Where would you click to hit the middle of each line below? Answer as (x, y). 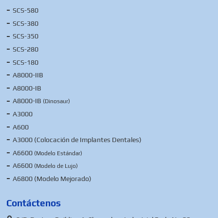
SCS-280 (26, 49)
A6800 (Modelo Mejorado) (52, 178)
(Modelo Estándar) (58, 153)
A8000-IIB (28, 75)
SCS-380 (26, 23)
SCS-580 (26, 10)
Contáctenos (34, 203)
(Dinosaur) (57, 101)
